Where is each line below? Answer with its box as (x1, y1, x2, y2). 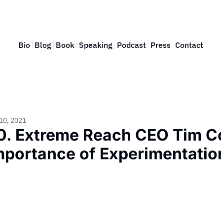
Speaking (78, 40, 112, 50)
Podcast (116, 40, 146, 50)
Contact (175, 40, 203, 50)
